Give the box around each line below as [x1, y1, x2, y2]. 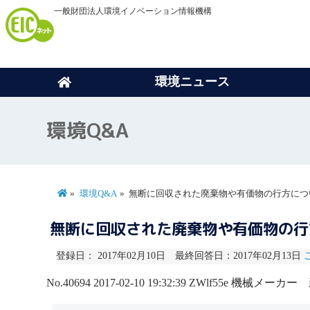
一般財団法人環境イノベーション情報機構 [54, 6, 212, 16]
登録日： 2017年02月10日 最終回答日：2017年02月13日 [55, 250, 304, 262]
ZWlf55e [189, 276, 229, 289]
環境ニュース [154, 74, 230, 89]
